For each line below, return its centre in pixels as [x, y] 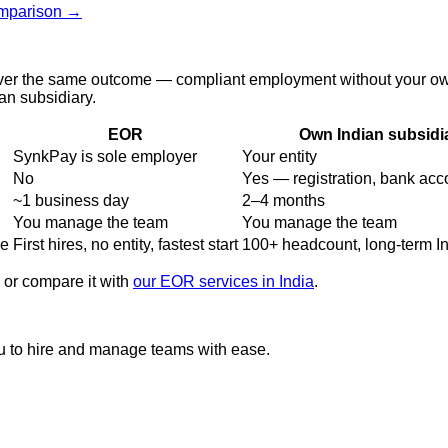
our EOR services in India [223, 281]
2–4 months [283, 200]
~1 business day [71, 200]
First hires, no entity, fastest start [125, 244]
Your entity [279, 156]
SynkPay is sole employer [105, 156]
